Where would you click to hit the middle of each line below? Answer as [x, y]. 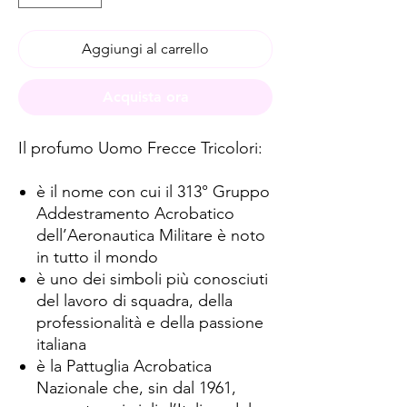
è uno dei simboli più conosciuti [152, 279]
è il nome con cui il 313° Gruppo [153, 192]
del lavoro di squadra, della [134, 301]
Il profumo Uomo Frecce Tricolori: [143, 148]
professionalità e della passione [150, 323]
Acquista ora [145, 97]
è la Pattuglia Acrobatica [124, 366]
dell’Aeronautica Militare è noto [151, 235]
